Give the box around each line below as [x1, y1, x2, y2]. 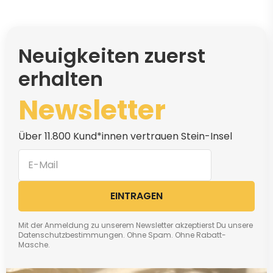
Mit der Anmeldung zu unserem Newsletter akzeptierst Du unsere [18, 219, 253, 230]
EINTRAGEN [110, 189, 163, 204]
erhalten [18, 65, 103, 93]
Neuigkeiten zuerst [18, 41, 205, 69]
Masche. [18, 239, 50, 250]
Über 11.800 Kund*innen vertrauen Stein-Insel [18, 129, 232, 143]
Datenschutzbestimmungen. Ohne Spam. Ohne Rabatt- [18, 229, 226, 240]
